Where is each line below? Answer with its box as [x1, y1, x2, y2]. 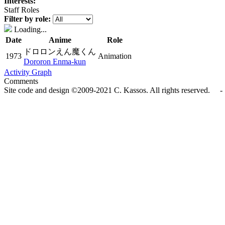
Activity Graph [4, 68, 52, 76]
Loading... [12, 25, 47, 34]
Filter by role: [4, 15, 51, 23]
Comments [4, 77, 38, 85]
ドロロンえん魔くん [24, 47, 96, 56]
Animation [98, 52, 132, 60]
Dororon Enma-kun [24, 57, 86, 66]
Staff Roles [4, 6, 39, 14]
